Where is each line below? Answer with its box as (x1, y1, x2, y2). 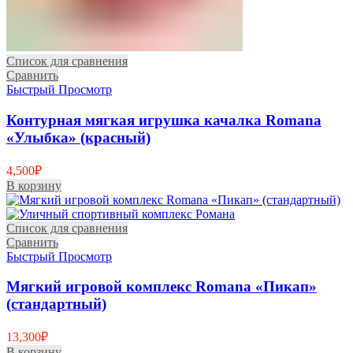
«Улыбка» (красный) (6, 128, 150, 146)
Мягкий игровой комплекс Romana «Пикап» (6, 278, 317, 295)
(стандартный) (6, 295, 106, 313)
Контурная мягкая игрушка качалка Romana (6, 111, 321, 128)
